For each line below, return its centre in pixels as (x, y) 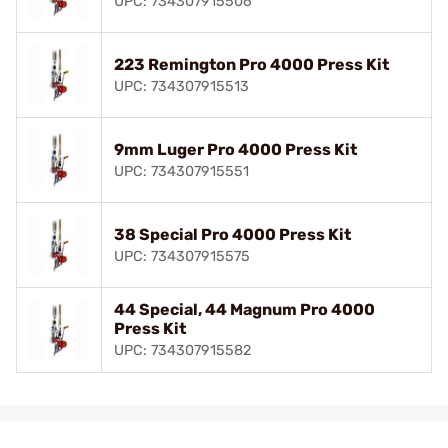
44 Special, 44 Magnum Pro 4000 (244, 309)
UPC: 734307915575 (182, 256)
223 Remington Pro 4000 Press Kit (251, 64)
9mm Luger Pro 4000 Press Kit (235, 149)
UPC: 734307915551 (181, 171)
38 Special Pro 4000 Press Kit (232, 234)
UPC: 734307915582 (182, 350)
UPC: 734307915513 (181, 86)
